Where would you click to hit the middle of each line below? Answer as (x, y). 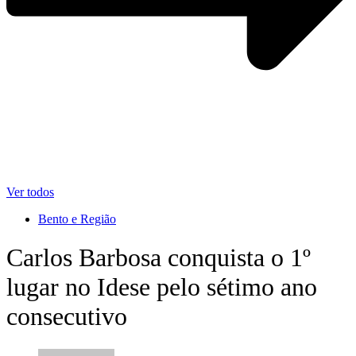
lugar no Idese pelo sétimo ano (162, 287)
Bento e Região (77, 219)
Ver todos (30, 192)
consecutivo (67, 317)
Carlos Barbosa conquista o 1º (159, 258)
